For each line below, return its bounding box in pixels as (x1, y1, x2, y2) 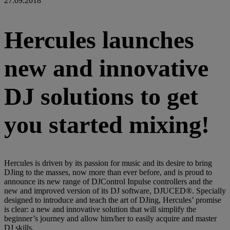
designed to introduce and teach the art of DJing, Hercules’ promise (4, 196, 221, 205)
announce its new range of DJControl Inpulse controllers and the (4, 177, 213, 186)
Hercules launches (4, 26, 194, 53)
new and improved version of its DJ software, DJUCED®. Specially (4, 186, 226, 196)
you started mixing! (4, 110, 209, 138)
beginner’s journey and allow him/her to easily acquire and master (4, 214, 217, 223)
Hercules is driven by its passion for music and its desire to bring (4, 159, 212, 168)
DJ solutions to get (4, 82, 198, 110)
